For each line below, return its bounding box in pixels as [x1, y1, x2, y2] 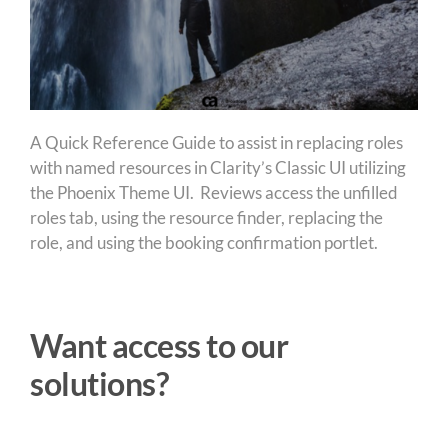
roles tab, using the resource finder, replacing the [29, 207, 383, 229]
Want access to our [29, 326, 289, 366]
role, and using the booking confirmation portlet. [29, 232, 378, 254]
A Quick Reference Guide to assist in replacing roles [29, 132, 403, 154]
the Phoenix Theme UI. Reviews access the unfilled [29, 182, 398, 204]
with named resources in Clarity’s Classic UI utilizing [29, 157, 406, 179]
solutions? [29, 364, 169, 404]
